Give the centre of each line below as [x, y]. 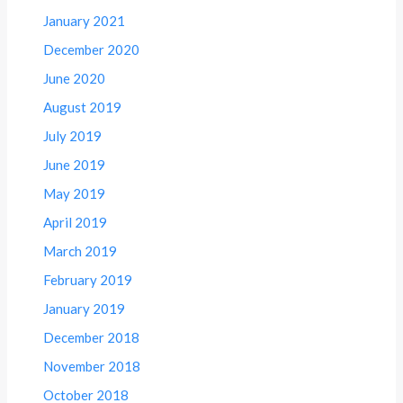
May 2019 [75, 194]
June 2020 [75, 79]
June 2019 [75, 165]
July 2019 [73, 136]
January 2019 [85, 309]
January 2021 [85, 21]
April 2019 [76, 223]
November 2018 [92, 367]
